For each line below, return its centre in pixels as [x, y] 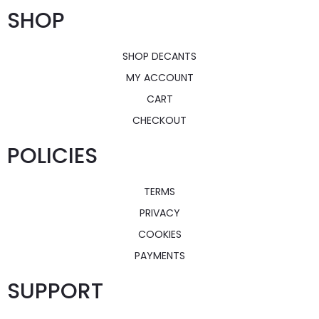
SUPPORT [55, 291]
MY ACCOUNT [159, 77]
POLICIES [52, 156]
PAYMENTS [159, 255]
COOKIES [159, 234]
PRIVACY [159, 213]
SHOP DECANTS [159, 56]
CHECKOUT [159, 120]
